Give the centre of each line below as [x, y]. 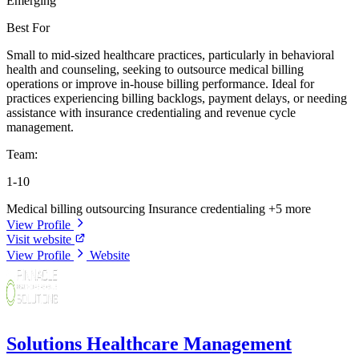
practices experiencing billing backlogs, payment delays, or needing [177, 98]
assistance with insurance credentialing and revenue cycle [151, 112]
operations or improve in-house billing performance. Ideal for [160, 83]
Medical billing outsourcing [77, 208]
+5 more [290, 208]
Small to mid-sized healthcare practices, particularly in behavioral [170, 54]
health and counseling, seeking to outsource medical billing [155, 69]
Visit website [40, 239]
